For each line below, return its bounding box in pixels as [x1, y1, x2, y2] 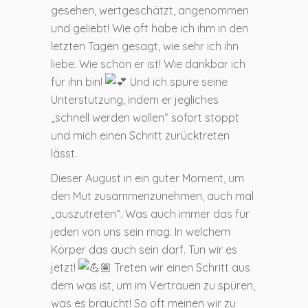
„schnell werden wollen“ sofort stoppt [51, 110, 239, 124]
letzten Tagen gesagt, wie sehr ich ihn [51, 38, 239, 53]
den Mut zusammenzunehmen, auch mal [51, 188, 254, 203]
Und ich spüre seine [127, 74, 228, 89]
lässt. [51, 146, 77, 160]
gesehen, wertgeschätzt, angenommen [51, 3, 249, 17]
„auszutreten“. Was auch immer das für [51, 206, 250, 221]
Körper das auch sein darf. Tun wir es [51, 242, 237, 256]
